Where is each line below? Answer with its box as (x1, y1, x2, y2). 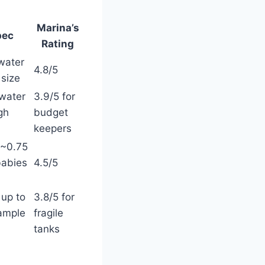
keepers (34, 122, 72, 134)
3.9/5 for (34, 91, 75, 102)
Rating (41, 38, 74, 50)
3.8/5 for (34, 191, 75, 203)
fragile (34, 207, 63, 219)
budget (34, 106, 68, 118)
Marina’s (36, 22, 79, 34)
